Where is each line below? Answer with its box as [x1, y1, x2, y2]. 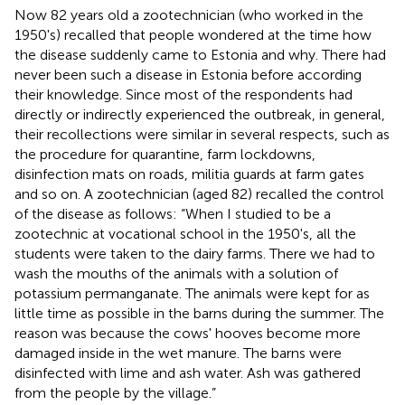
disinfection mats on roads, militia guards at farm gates [14, 165, 364, 183]
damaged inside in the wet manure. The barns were [14, 344, 342, 362]
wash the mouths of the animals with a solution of [14, 264, 338, 282]
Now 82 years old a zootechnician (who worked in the [14, 5, 363, 24]
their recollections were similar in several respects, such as [14, 125, 390, 143]
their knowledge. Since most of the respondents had [14, 85, 353, 103]
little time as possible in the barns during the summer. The [14, 304, 384, 322]
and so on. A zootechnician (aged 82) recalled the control [14, 184, 384, 202]
